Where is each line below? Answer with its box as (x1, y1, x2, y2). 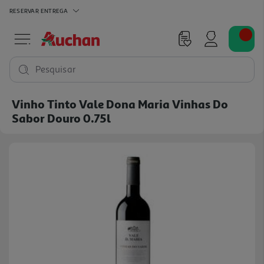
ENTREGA (40, 6, 68, 14)
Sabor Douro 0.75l (12, 111, 111, 125)
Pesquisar (35, 64, 76, 75)
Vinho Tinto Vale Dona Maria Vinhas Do (12, 97, 228, 111)
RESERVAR (9, 6, 39, 14)
